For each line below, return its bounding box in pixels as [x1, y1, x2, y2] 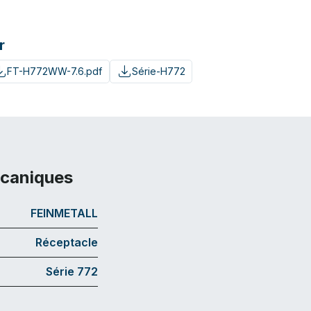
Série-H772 [131, 65, 185, 78]
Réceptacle [35, 235, 98, 249]
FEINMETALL [31, 205, 98, 220]
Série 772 [46, 264, 98, 278]
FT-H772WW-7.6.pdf [6, 65, 102, 78]
